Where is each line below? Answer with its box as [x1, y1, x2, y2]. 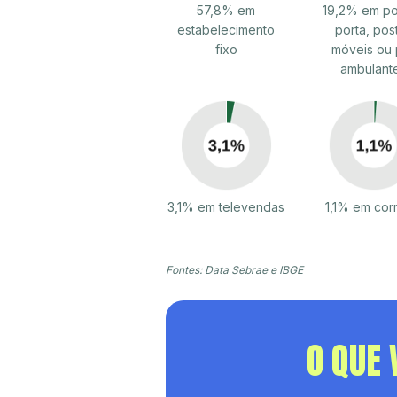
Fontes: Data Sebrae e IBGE [166, 263, 303, 277]
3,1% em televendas [167, 199, 285, 215]
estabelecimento [177, 21, 276, 37]
